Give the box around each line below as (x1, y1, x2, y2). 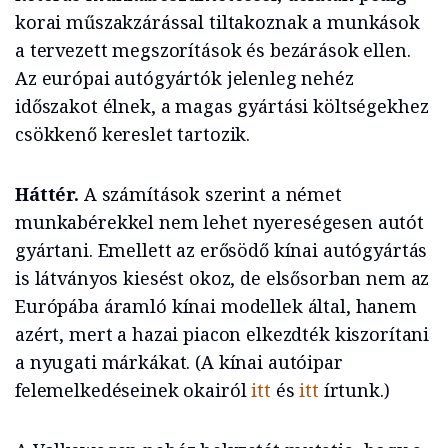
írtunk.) (318, 378, 390, 403)
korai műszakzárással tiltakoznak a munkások (15, 10, 420, 35)
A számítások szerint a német (79, 182, 342, 207)
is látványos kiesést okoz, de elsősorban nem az (15, 266, 430, 291)
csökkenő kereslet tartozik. (15, 122, 251, 147)
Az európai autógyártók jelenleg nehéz (15, 66, 354, 91)
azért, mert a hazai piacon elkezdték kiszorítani (15, 322, 430, 347)
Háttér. (15, 182, 79, 207)
